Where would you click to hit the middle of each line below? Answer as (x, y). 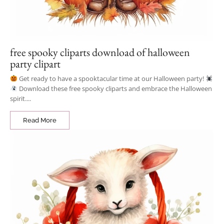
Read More (40, 120)
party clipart (35, 64)
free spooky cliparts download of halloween (100, 52)
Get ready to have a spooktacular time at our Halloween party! (111, 78)
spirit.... (20, 98)
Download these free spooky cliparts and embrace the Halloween (114, 88)
